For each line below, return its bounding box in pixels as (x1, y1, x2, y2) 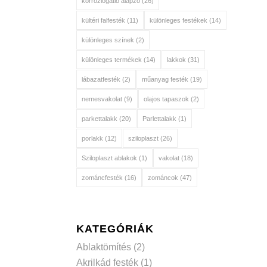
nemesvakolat (81, 95, 122, 103)
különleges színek (81, 36, 134, 44)
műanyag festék (141, 76, 188, 83)
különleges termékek (81, 56, 142, 63)
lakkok (166, 56, 186, 63)
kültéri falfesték (81, 17, 125, 24)
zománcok (147, 174, 178, 181)
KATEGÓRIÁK (76, 223, 154, 235)
